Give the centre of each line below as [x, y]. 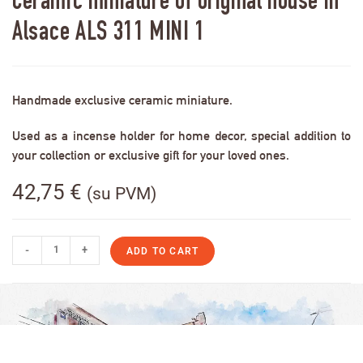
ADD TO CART [163, 251]
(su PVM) [122, 193]
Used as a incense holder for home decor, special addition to [181, 135]
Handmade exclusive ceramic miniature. [122, 100]
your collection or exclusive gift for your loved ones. [151, 155]
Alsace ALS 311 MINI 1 [109, 34]
